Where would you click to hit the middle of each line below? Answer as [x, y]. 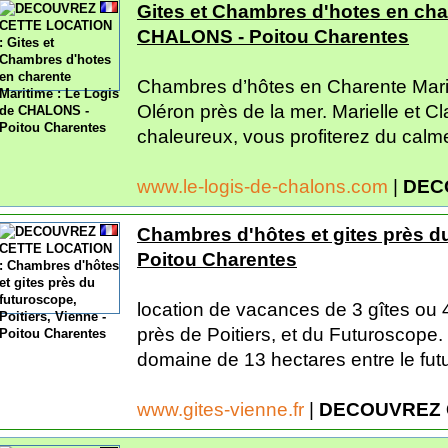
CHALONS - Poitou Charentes [273, 36]
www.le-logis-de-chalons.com [265, 186]
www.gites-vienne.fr [223, 409]
